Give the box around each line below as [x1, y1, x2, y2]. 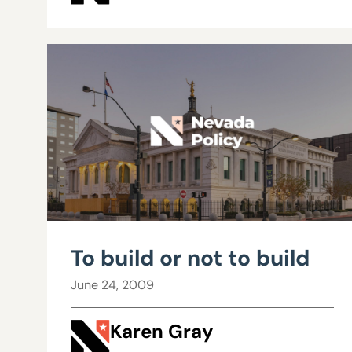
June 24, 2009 [71, 277, 154, 294]
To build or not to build [71, 244, 310, 273]
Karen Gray [110, 319, 214, 344]
